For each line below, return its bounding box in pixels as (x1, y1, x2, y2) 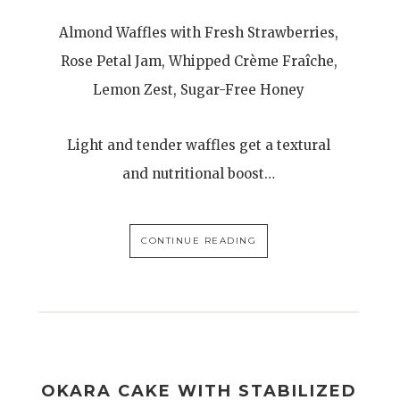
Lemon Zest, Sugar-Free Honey (93, 81, 305, 98)
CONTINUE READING (141, 235, 257, 246)
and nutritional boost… (122, 165, 276, 182)
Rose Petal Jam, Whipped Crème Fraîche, (60, 53, 337, 70)
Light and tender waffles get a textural (67, 137, 331, 154)
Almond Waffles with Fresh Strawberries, (59, 24, 339, 41)
